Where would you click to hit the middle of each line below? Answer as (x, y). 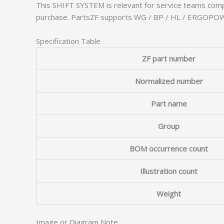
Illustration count (169, 171)
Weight (169, 193)
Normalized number (169, 81)
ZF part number (169, 58)
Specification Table (68, 41)
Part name (169, 103)
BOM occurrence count (169, 148)
